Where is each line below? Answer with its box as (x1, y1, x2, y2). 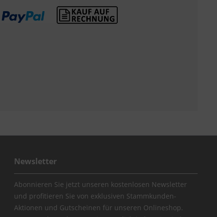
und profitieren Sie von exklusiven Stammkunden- (14, 191, 176, 201)
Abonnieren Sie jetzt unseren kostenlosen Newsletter (14, 180, 187, 189)
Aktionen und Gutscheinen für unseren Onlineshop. (14, 203, 183, 213)
